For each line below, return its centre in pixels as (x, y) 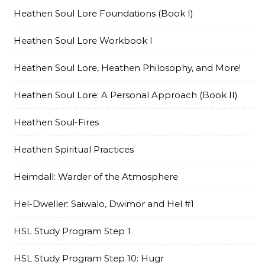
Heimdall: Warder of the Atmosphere (96, 177)
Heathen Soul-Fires (56, 122)
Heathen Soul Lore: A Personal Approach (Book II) (126, 95)
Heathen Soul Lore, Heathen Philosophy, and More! (127, 68)
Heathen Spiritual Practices (74, 149)
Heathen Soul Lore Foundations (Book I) (104, 13)
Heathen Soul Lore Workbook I (83, 41)
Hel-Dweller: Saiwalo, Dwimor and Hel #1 (104, 204)
